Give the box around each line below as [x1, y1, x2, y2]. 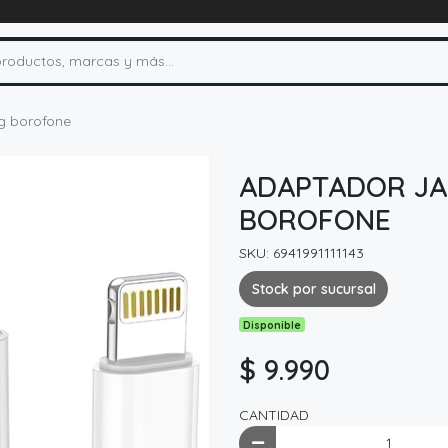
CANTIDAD [239, 405, 309, 424]
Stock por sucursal [251, 279, 376, 298]
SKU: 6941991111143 [239, 244, 364, 263]
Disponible [243, 317, 302, 332]
